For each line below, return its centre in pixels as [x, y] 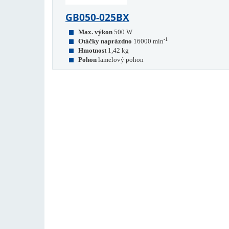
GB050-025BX [97, 17]
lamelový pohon [121, 60]
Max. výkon [95, 32]
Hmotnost [92, 50]
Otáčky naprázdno [105, 41]
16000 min [148, 41]
